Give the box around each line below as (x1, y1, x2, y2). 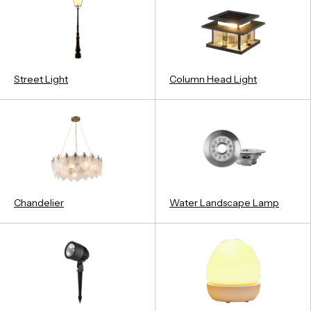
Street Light (14, 72, 68, 85)
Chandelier (14, 196, 64, 209)
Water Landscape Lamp (169, 196, 279, 209)
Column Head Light (169, 72, 257, 85)
